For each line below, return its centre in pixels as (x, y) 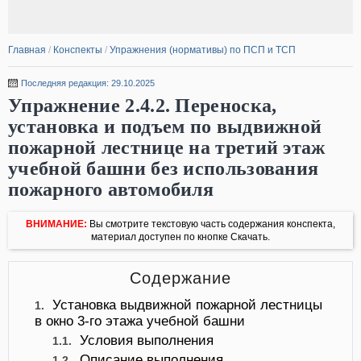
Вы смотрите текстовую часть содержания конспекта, (211, 224)
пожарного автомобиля (111, 189)
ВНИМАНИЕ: (56, 224)
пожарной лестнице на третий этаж (167, 147)
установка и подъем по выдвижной (165, 127)
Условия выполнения (147, 340)
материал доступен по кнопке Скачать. (180, 237)
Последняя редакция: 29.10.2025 (88, 83)
